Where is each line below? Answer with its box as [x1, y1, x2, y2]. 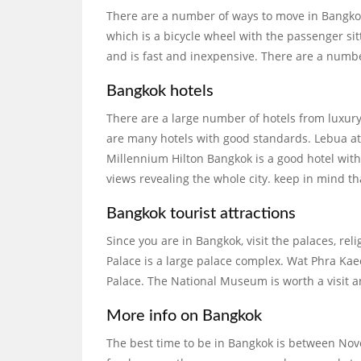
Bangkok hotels [106, 83, 214, 99]
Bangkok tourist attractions [106, 205, 296, 222]
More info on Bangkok [106, 308, 262, 324]
